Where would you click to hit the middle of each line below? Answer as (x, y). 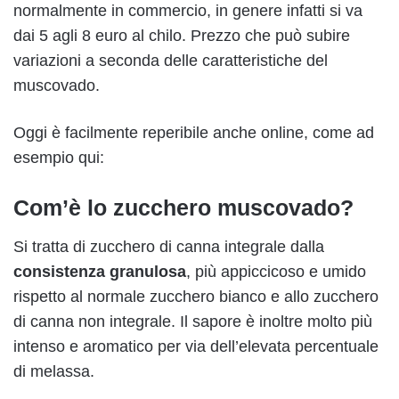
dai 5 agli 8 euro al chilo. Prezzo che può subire (182, 35)
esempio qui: (59, 157)
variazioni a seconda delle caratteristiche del (171, 60)
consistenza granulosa (100, 272)
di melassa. (54, 372)
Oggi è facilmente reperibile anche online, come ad (194, 132)
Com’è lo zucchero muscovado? (183, 207)
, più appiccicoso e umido (276, 272)
